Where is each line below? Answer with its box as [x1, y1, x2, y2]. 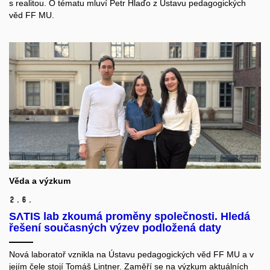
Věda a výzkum [9, 175, 71, 186]
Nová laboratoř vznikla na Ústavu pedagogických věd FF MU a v [9, 249, 254, 259]
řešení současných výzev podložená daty [9, 221, 221, 234]
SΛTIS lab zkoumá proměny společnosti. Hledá [9, 210, 250, 222]
